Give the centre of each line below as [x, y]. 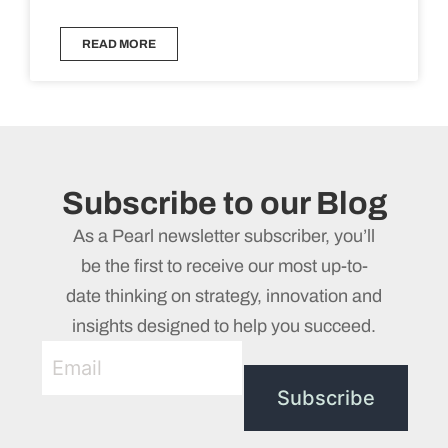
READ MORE [119, 44]
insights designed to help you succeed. [224, 326]
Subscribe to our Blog [224, 203]
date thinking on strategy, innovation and [224, 296]
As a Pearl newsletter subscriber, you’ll [224, 236]
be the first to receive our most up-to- [224, 266]
